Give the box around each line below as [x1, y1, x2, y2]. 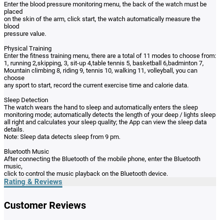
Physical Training [4, 45, 52, 52]
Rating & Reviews [4, 177, 62, 186]
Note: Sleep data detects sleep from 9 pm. [4, 133, 120, 140]
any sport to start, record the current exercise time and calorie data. [4, 82, 189, 89]
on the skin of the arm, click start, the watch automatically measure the [4, 15, 200, 23]
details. [4, 126, 24, 133]
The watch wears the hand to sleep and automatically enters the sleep [4, 104, 198, 111]
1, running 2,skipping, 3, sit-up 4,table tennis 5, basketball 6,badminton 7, [4, 59, 204, 67]
